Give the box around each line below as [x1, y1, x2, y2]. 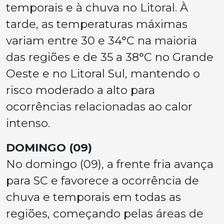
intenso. [6, 116, 50, 130]
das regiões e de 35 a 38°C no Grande [6, 50, 213, 64]
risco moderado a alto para [6, 83, 155, 97]
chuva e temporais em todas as [6, 190, 181, 204]
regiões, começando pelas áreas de [6, 206, 203, 221]
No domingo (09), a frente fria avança [6, 157, 213, 171]
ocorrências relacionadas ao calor [6, 99, 192, 114]
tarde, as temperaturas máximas [6, 17, 187, 31]
